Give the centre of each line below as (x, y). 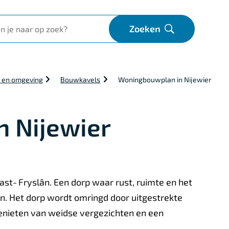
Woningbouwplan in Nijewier (165, 79)
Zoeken (145, 29)
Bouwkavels (81, 79)
